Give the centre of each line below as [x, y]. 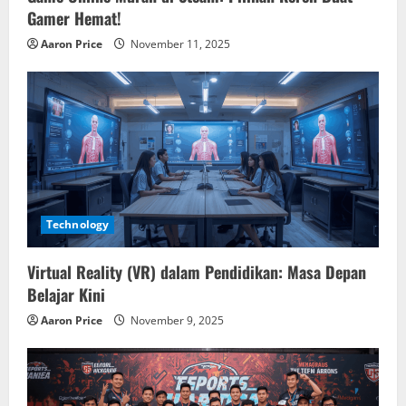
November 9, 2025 [176, 321]
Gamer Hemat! [74, 19]
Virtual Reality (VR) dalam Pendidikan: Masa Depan [197, 272]
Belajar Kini [66, 295]
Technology [77, 225]
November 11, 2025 [179, 44]
